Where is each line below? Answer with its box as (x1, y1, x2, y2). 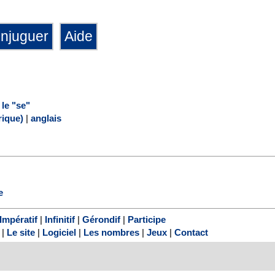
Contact (174, 227, 208, 238)
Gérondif (82, 214, 120, 225)
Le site (7, 227, 35, 238)
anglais (31, 112, 61, 123)
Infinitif (44, 214, 75, 225)
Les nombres (83, 227, 139, 238)
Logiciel (42, 227, 76, 238)
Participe (127, 214, 166, 225)
